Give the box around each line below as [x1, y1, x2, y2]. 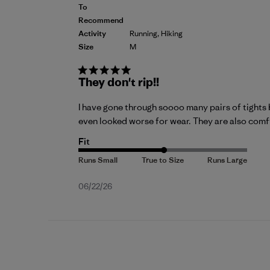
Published [111, 180, 157, 194]
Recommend [78, 15, 124, 26]
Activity [78, 28, 106, 39]
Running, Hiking [130, 28, 183, 39]
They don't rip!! [78, 75, 159, 90]
